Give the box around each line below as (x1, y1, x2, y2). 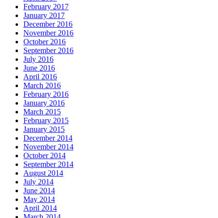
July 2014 (23, 177, 54, 186)
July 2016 (23, 54, 54, 63)
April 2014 (23, 203, 57, 212)
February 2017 (23, 2, 69, 11)
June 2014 (23, 186, 55, 195)
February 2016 (23, 90, 69, 98)
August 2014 (23, 168, 63, 177)
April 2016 (23, 72, 57, 81)
